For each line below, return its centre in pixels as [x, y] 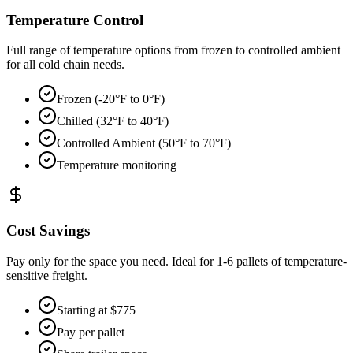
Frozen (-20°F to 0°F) [111, 99]
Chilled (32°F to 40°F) [113, 121]
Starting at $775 [96, 310]
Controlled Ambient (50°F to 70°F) [144, 143]
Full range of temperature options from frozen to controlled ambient [173, 50]
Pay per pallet [91, 332]
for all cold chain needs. [65, 65]
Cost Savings [48, 231]
